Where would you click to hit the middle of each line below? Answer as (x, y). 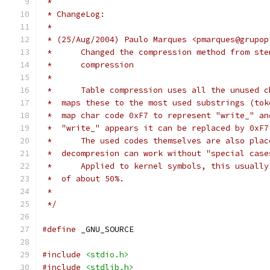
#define (59, 229)
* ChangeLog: (74, 14)
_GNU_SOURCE (105, 229)
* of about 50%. (83, 179)
